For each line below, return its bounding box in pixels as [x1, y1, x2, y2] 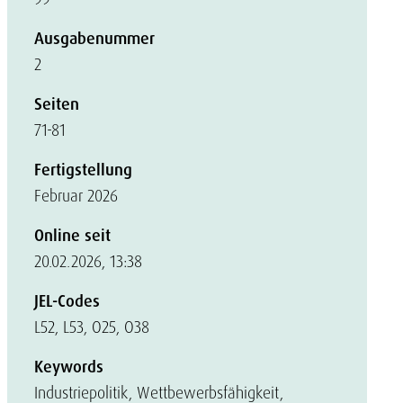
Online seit [34, 225, 111, 246]
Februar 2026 [34, 185, 118, 206]
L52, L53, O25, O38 [34, 317, 149, 337]
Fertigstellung [34, 159, 132, 181]
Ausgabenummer [34, 28, 155, 49]
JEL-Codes [34, 291, 100, 312]
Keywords [34, 356, 103, 378]
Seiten [34, 94, 79, 115]
